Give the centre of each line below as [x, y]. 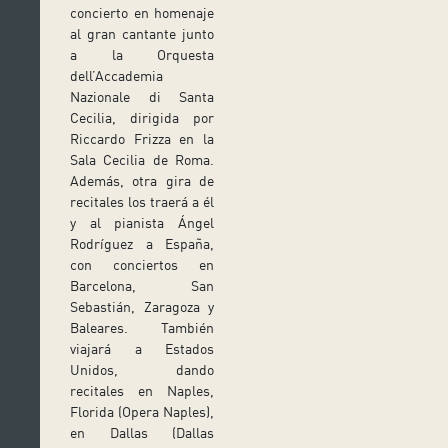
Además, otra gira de [142, 181]
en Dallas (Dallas [142, 433]
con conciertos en [142, 265]
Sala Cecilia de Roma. [142, 160]
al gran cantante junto [142, 34]
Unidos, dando [142, 370]
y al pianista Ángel [142, 223]
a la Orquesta [142, 55]
